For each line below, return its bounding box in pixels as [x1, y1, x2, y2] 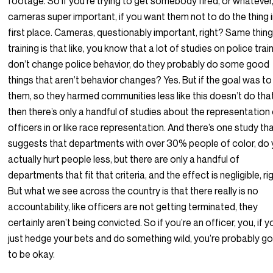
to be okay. [8, 248, 55, 261]
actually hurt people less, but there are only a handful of [8, 153, 240, 166]
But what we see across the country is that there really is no [8, 185, 259, 197]
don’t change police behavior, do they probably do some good [8, 58, 270, 71]
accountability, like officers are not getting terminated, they [8, 200, 258, 213]
